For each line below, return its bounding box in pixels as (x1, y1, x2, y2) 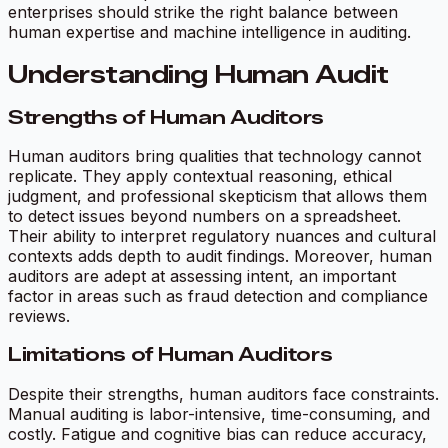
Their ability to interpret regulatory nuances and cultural (8, 226, 436, 247)
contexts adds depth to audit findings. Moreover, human (8, 246, 432, 267)
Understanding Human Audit (8, 59, 389, 89)
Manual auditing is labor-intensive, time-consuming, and (8, 403, 430, 424)
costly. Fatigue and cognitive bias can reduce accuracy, (8, 423, 427, 444)
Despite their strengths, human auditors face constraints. (8, 383, 439, 404)
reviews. (8, 306, 70, 327)
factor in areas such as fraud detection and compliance (8, 286, 428, 307)
